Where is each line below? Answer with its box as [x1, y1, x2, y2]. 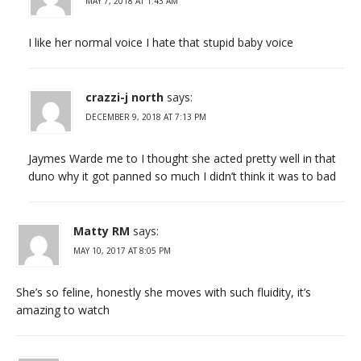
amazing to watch [16, 301, 110, 317]
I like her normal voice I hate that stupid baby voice [28, 34, 293, 50]
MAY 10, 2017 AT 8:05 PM [73, 244, 171, 256]
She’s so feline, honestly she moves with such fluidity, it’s [16, 284, 311, 300]
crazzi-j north [85, 89, 164, 105]
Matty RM [73, 222, 130, 239]
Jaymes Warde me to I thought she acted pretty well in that [28, 150, 336, 166]
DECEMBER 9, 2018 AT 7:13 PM [85, 110, 206, 122]
